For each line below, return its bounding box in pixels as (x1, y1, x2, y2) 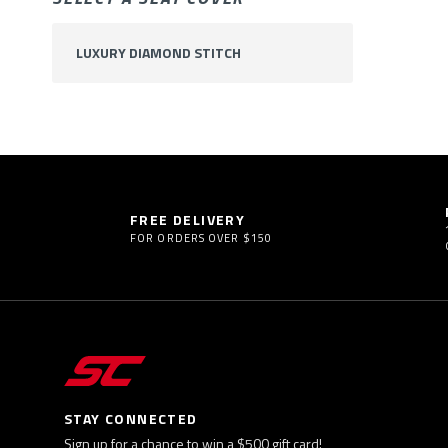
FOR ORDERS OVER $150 (130, 230, 272, 247)
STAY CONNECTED (64, 407, 198, 429)
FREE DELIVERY (130, 209, 246, 231)
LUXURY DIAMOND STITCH (76, 42, 241, 64)
